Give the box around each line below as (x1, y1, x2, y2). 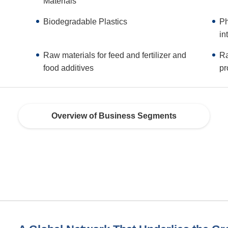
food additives (43, 63, 94, 72)
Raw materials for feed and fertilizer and (43, 50, 187, 60)
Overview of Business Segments (51, 111, 177, 121)
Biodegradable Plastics (43, 17, 128, 26)
